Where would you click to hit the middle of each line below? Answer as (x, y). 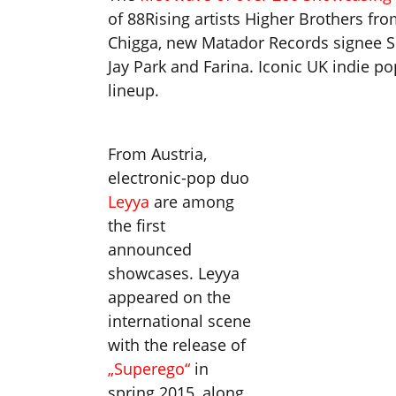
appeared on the (169, 297)
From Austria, (157, 154)
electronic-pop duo (179, 178)
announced (150, 250)
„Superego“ (149, 369)
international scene (179, 321)
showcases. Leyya (174, 274)
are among (194, 202)
